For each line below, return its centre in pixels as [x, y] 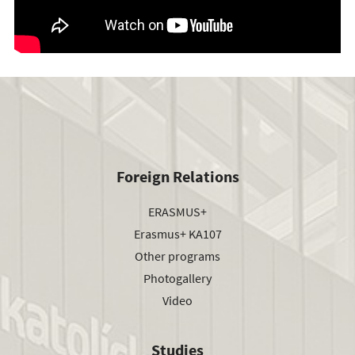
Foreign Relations [177, 177]
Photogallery [177, 278]
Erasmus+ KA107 [177, 233]
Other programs [177, 256]
